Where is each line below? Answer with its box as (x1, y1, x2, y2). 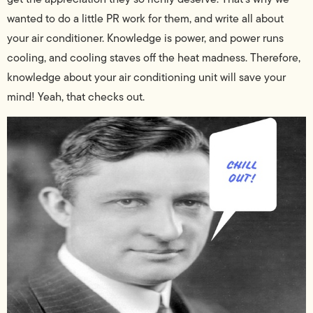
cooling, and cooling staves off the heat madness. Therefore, (7, 49, 300, 66)
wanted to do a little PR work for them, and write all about (7, 10, 284, 27)
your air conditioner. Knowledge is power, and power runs (7, 29, 284, 46)
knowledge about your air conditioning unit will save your (7, 68, 286, 85)
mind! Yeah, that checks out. (7, 88, 145, 105)
